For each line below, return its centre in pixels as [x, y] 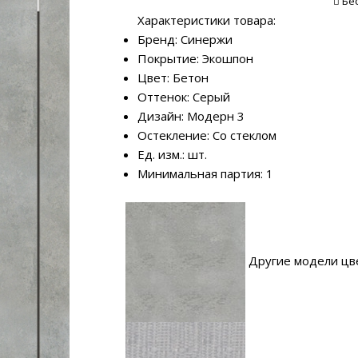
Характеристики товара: [207, 20]
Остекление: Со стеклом [207, 135]
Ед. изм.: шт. [172, 154]
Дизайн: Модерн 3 [191, 115]
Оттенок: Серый [184, 96]
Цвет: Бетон [173, 77]
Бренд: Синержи [185, 39]
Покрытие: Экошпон [195, 58]
